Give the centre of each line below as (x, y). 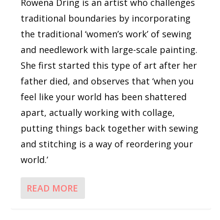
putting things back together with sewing (110, 128)
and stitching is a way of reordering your (107, 144)
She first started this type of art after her (109, 65)
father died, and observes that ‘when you (108, 81)
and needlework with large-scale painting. (109, 49)
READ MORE (53, 188)
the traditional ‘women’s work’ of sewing (106, 34)
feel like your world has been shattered (104, 96)
